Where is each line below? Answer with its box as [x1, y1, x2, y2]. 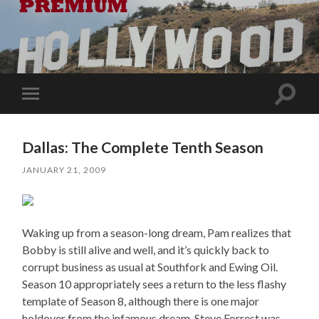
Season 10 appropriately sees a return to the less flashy [22, 276, 287, 291]
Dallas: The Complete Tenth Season [22, 137, 264, 156]
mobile [33, 109, 68, 122]
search [284, 103, 317, 117]
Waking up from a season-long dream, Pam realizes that [22, 225, 292, 239]
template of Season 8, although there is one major [22, 293, 260, 308]
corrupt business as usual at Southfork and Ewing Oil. [22, 259, 278, 273]
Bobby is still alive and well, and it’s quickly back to [22, 242, 270, 256]
